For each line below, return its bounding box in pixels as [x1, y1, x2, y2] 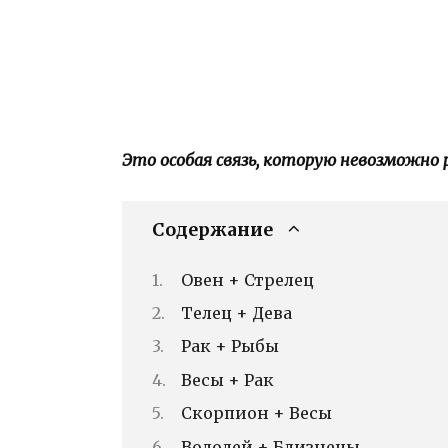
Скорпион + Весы [181, 403, 332, 424]
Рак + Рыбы [181, 336, 279, 357]
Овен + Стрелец [181, 269, 314, 290]
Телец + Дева [181, 302, 292, 323]
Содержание [152, 219, 273, 242]
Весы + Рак [181, 369, 274, 390]
